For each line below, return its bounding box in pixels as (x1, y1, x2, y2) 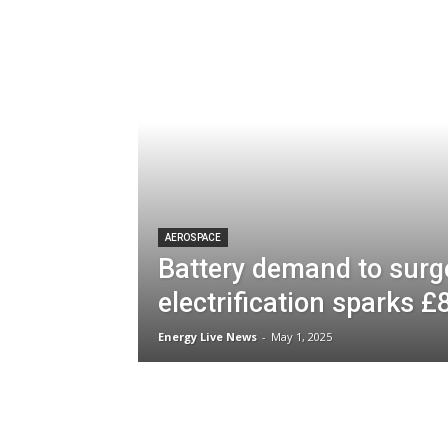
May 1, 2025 (271, 329, 332, 344)
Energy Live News (158, 329, 257, 344)
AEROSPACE (165, 232, 221, 243)
